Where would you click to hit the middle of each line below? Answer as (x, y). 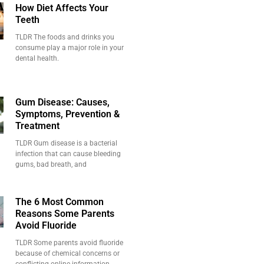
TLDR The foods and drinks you (65, 37)
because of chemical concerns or (68, 253)
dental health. (37, 58)
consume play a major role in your (70, 47)
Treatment (38, 126)
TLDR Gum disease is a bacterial (67, 143)
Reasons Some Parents (65, 214)
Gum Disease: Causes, (63, 102)
